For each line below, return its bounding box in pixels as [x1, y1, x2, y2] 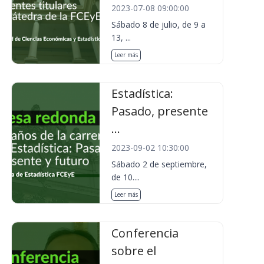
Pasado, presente [111, 103, 209, 119]
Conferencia [111, 225, 179, 241]
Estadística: [111, 85, 174, 101]
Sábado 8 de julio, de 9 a [111, 19, 206, 30]
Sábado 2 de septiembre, [111, 159, 207, 170]
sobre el [111, 243, 157, 259]
